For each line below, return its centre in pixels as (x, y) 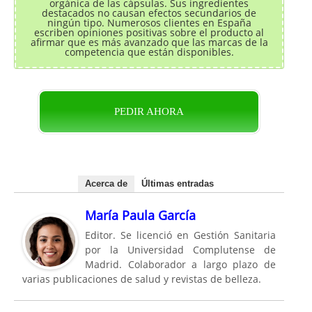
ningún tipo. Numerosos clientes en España (149, 23)
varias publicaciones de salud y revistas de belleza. (142, 279)
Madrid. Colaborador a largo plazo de (180, 265)
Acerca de (106, 184)
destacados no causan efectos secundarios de (149, 13)
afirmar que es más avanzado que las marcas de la (149, 42)
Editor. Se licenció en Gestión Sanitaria (180, 235)
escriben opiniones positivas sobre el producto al (149, 33)
